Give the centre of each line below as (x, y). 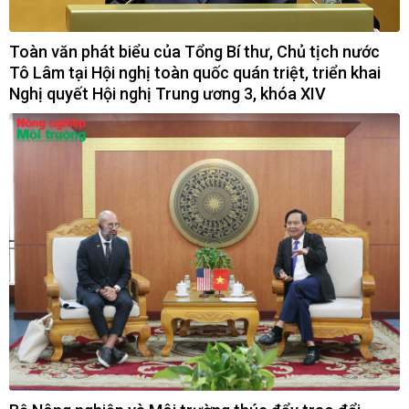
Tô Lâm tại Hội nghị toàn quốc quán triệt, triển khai (195, 72)
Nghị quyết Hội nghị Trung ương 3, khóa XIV (168, 93)
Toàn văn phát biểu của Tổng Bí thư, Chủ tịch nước (194, 51)
